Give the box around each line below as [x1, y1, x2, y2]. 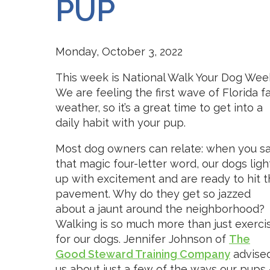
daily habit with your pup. [55, 116, 186, 129]
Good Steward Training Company [55, 248, 230, 260]
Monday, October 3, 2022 [55, 45, 183, 58]
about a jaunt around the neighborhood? [55, 202, 265, 215]
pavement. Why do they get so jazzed [55, 187, 251, 200]
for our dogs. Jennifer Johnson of [55, 233, 229, 245]
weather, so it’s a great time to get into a [55, 101, 263, 114]
